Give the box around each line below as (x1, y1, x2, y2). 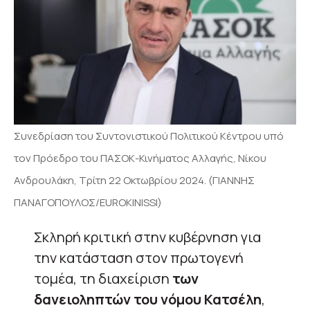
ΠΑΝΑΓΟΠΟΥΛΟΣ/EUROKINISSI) (14, 194, 162, 210)
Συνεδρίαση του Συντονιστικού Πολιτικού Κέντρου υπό (14, 128, 284, 143)
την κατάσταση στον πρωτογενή (34, 248, 244, 267)
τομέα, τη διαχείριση (34, 268, 170, 288)
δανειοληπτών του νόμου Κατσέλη (34, 289, 262, 309)
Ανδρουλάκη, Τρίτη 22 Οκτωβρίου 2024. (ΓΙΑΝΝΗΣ (14, 172, 255, 188)
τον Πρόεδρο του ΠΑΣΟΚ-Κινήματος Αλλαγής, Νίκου (14, 150, 266, 165)
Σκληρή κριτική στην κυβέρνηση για (34, 227, 261, 246)
